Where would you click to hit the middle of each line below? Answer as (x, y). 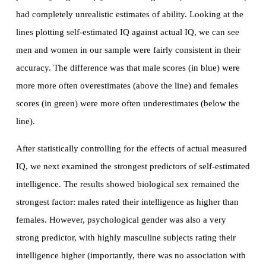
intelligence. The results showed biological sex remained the (128, 184)
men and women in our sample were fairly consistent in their (128, 50)
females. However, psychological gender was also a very (121, 220)
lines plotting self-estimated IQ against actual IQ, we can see (128, 32)
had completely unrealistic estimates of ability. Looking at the (130, 15)
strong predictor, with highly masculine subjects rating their (126, 238)
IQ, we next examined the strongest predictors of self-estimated (133, 167)
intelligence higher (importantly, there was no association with (131, 256)
